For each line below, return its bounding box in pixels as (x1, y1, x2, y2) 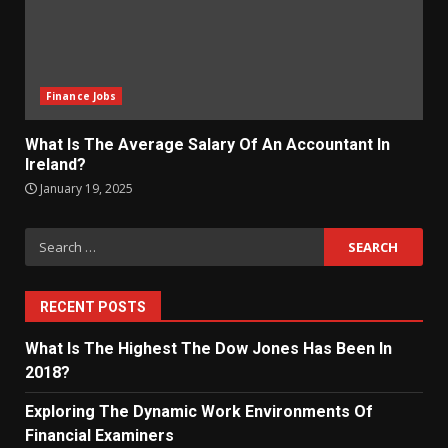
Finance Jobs (46, 89, 117, 103)
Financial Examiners (25, 426, 174, 445)
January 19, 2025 (37, 180, 133, 197)
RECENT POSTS (40, 299, 146, 315)
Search (24, 228, 78, 250)
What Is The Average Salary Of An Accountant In (25, 135, 390, 154)
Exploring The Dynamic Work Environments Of (25, 402, 373, 421)
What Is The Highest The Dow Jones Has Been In (25, 339, 392, 358)
